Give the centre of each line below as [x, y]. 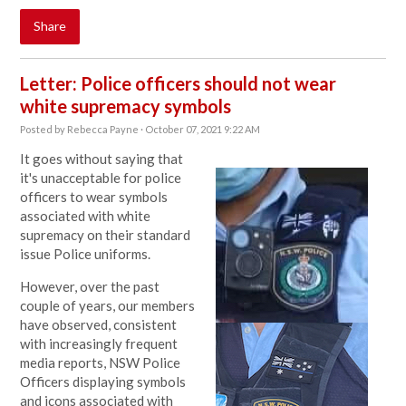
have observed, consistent [99, 324]
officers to [53, 197]
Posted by [44, 129]
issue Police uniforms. [86, 254]
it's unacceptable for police [101, 178]
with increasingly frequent [99, 343]
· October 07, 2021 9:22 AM [200, 129]
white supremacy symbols [126, 106]
